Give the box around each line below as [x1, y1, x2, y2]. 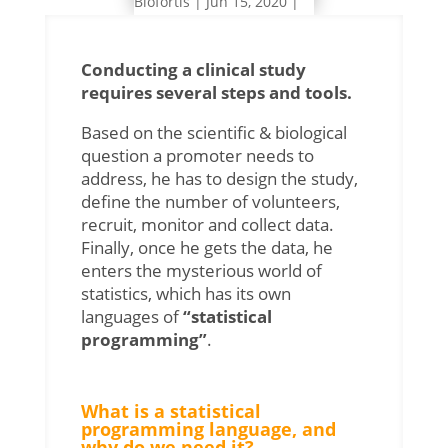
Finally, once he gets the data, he [80, 235, 333, 259]
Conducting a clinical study [80, 57, 306, 81]
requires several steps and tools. [80, 80, 352, 104]
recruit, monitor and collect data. [80, 212, 334, 236]
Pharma [134, 14, 187, 34]
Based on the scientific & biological [80, 120, 347, 144]
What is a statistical [80, 398, 261, 423]
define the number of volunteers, [80, 189, 340, 213]
